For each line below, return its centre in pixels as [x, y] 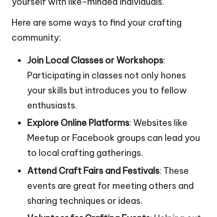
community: [36, 38]
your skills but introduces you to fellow [107, 91]
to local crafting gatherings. [85, 153]
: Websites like [158, 123]
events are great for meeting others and [110, 186]
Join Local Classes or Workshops [95, 61]
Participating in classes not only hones [107, 76]
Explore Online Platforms [78, 123]
